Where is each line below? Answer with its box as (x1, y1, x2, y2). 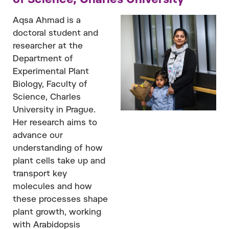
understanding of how (13, 144, 103, 153)
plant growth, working (13, 208, 101, 217)
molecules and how (13, 182, 92, 191)
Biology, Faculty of (13, 80, 87, 89)
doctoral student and (13, 29, 98, 38)
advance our (13, 131, 63, 140)
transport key (13, 170, 67, 178)
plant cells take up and (13, 157, 105, 166)
